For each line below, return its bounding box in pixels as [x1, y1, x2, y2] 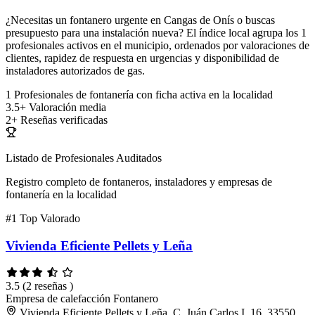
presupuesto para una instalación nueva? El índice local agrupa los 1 [6, 27, 307, 39]
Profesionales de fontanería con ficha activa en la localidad [14, 89, 273, 101]
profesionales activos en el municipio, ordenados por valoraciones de [6, 39, 309, 52]
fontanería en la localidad [6, 188, 117, 201]
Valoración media [29, 101, 106, 114]
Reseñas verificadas [20, 114, 108, 127]
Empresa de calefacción [6, 292, 113, 304]
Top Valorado [20, 212, 80, 225]
